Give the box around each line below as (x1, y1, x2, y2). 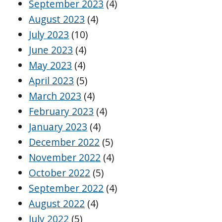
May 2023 (29, 58, 72, 72)
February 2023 (29, 105, 94, 118)
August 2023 (29, 12, 85, 26)
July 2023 (29, 28, 69, 42)
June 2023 (29, 43, 73, 57)
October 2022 (29, 166, 91, 180)
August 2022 (29, 197, 85, 211)
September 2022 (29, 181, 104, 195)
